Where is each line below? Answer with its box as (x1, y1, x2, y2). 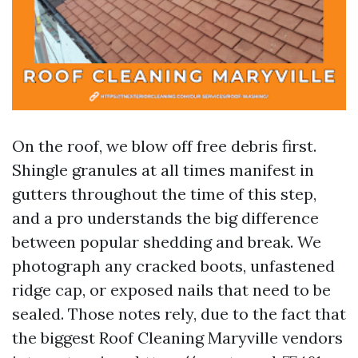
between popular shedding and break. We (12, 232, 321, 252)
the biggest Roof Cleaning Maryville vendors (12, 328, 343, 348)
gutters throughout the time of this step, (12, 184, 316, 204)
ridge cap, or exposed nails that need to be (12, 280, 331, 300)
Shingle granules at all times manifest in (12, 160, 314, 180)
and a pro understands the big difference (12, 208, 319, 228)
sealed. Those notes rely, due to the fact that (12, 304, 346, 324)
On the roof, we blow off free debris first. (12, 136, 316, 156)
